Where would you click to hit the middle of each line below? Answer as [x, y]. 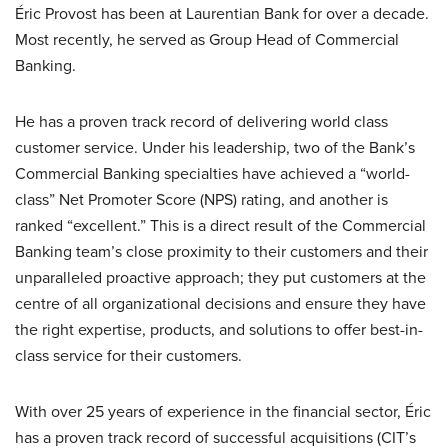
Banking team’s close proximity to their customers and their [221, 251]
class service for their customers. [128, 355]
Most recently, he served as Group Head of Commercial [207, 39]
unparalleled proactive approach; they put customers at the [220, 277]
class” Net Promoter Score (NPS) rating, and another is [201, 199]
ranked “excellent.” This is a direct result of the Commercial [220, 225]
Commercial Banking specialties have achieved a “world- [212, 173]
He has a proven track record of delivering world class [201, 121]
